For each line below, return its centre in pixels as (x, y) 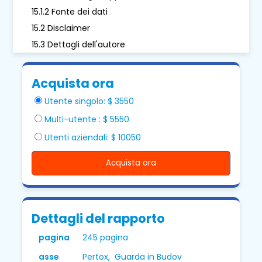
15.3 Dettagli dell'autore (79, 44)
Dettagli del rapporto (99, 218)
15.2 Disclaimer (61, 28)
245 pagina (106, 237)
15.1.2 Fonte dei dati (70, 11)
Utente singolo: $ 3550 (89, 101)
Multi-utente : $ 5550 (87, 119)
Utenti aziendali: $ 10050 (93, 137)
